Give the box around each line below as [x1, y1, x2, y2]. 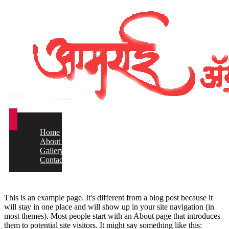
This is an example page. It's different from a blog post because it [4, 193, 213, 202]
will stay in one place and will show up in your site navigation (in [4, 202, 214, 211]
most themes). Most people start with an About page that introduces [4, 212, 220, 220]
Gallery [40, 146, 64, 155]
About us [40, 136, 70, 146]
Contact [40, 155, 65, 164]
